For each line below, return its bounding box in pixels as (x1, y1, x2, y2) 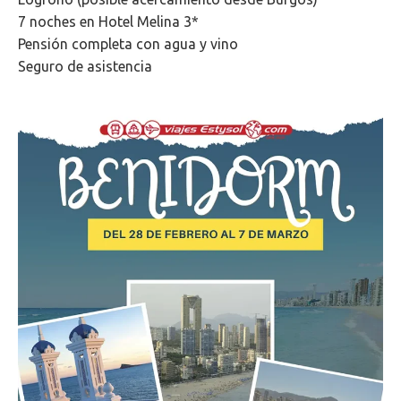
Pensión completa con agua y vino (18, 36, 238, 52)
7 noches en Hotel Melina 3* (18, 13, 199, 30)
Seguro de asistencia (18, 58, 152, 74)
